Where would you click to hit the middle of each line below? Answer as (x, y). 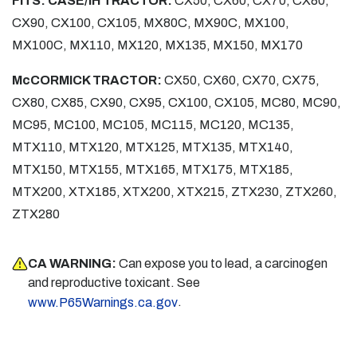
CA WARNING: (72, 263)
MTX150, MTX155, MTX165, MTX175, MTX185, (153, 169)
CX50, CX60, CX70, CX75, (242, 80)
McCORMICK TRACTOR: (88, 80)
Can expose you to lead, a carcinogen (223, 263)
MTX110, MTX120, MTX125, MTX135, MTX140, (153, 147)
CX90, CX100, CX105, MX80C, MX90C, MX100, (151, 23)
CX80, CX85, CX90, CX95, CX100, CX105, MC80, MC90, (177, 102)
